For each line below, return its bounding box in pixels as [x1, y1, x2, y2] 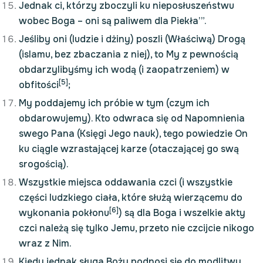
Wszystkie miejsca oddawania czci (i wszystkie [19, 176, 232, 188]
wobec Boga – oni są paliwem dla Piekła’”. [19, 15, 207, 27]
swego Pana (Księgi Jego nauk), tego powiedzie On [19, 127, 248, 140]
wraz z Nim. [19, 237, 72, 249]
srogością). [19, 158, 69, 170]
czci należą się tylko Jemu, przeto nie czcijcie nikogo [19, 222, 254, 234]
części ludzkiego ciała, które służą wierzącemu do [19, 191, 242, 204]
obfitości [19, 79, 59, 91]
